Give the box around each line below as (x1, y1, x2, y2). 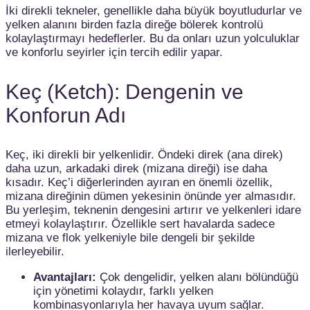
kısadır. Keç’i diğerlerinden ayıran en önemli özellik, (6, 175, 273, 189)
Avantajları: (33, 270, 96, 284)
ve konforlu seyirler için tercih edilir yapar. (6, 45, 223, 59)
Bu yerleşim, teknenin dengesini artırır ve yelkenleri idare (6, 203, 301, 217)
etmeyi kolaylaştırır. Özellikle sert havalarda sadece (6, 217, 275, 230)
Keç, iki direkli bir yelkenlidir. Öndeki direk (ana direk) (6, 147, 283, 161)
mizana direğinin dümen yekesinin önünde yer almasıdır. (6, 189, 296, 203)
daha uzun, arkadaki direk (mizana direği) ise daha (6, 161, 267, 175)
